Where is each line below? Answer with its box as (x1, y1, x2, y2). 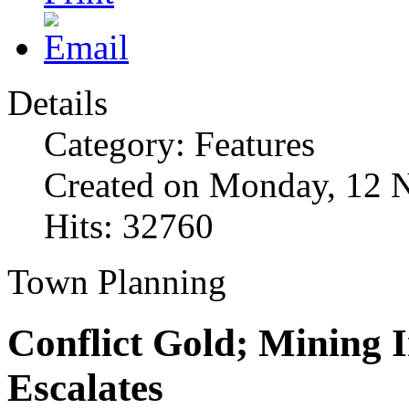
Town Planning (7, 262, 226, 302)
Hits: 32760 (44, 206, 214, 246)
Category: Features (44, 124, 315, 164)
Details (7, 83, 108, 123)
